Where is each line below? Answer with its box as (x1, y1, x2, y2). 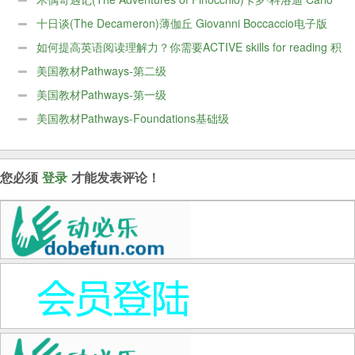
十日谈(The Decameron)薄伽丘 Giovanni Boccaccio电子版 (36, 14, 327, 31)
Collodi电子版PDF (16, 14, 105, 31)
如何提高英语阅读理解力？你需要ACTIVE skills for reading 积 (36, 38, 342, 55)
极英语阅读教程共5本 (16, 62, 122, 78)
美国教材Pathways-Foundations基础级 (36, 109, 229, 126)
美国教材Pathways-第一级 (36, 86, 166, 102)
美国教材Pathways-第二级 (36, 62, 166, 78)
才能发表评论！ (67, 167, 160, 186)
